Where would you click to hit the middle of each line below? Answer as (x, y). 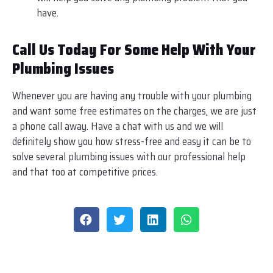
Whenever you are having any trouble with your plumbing (132, 95)
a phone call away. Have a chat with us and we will (118, 126)
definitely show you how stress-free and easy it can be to (132, 141)
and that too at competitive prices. (85, 172)
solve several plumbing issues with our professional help (129, 156)
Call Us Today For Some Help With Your (134, 50)
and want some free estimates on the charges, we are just (134, 111)
